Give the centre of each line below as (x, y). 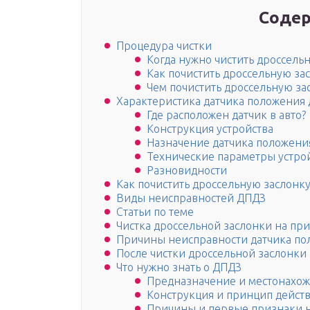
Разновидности (187, 171)
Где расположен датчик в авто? (226, 115)
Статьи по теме (155, 212)
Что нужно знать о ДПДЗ (179, 267)
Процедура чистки (164, 46)
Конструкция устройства (210, 129)
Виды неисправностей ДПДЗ (191, 198)
